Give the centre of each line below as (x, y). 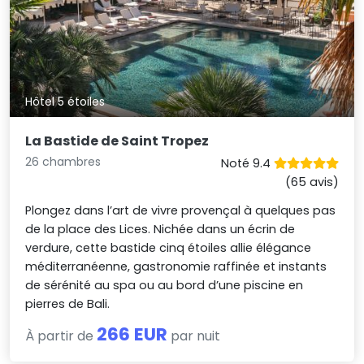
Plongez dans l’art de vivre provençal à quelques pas (181, 210)
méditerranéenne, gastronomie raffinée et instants (176, 266)
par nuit (194, 336)
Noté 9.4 (247, 163)
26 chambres (63, 161)
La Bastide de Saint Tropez (117, 141)
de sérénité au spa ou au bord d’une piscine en (165, 285)
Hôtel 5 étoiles (65, 102)
